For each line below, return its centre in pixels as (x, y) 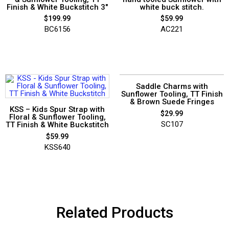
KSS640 (57, 147)
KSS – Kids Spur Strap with (57, 110)
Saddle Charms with (172, 87)
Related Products (114, 212)
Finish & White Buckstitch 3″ (57, 7)
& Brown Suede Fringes (172, 102)
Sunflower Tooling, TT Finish (172, 94)
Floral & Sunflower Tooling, (57, 117)
